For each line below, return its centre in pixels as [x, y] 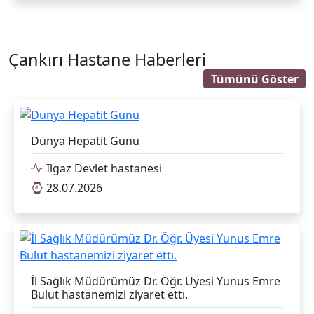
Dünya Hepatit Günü [85, 141]
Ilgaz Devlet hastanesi [103, 169]
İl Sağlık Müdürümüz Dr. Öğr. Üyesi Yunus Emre [156, 281]
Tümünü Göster [254, 79]
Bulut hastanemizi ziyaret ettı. [109, 295]
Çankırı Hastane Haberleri [107, 60]
